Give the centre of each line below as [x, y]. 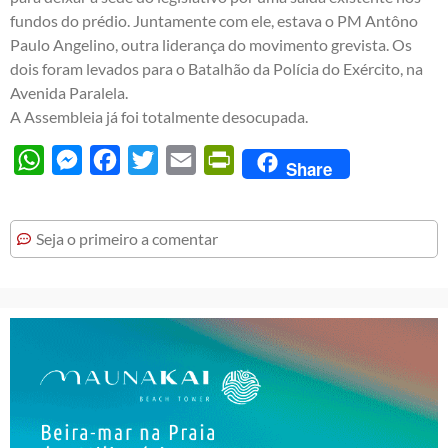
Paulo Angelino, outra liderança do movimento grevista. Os [211, 44]
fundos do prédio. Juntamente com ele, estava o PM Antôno [214, 20]
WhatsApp [81, 159]
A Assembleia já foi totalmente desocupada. [159, 116]
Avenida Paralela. [69, 92]
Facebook [153, 159]
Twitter [183, 159]
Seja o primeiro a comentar [127, 238]
